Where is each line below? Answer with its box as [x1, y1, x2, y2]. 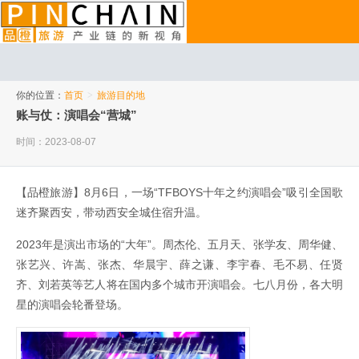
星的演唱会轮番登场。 [16, 298, 128, 312]
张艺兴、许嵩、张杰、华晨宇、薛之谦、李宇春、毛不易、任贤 [16, 258, 343, 272]
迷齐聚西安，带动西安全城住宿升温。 [16, 206, 207, 220]
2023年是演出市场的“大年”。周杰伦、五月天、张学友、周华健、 [16, 238, 343, 252]
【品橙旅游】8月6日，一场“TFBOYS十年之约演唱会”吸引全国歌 [16, 186, 343, 200]
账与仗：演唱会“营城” [16, 108, 137, 123]
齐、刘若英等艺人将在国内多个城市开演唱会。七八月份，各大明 [16, 278, 343, 292]
